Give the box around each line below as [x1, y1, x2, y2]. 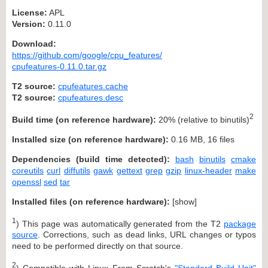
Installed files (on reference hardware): [12, 196, 170, 206]
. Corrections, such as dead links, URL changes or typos [38, 230, 256, 240]
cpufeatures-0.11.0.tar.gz [12, 61, 106, 71]
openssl [12, 176, 41, 187]
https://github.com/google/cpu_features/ [12, 50, 162, 60]
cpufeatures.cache [58, 81, 128, 91]
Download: [12, 38, 56, 48]
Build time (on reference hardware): [12, 114, 156, 124]
